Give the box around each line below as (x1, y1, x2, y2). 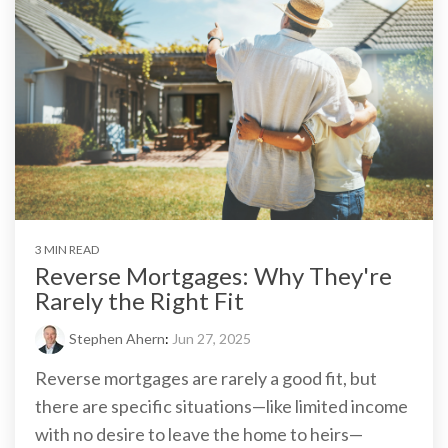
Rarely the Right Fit (35, 285, 244, 315)
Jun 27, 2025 (172, 329, 251, 347)
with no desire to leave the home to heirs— (35, 422, 363, 445)
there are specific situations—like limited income (35, 394, 408, 417)
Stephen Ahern (69, 329, 165, 347)
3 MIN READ (35, 241, 99, 257)
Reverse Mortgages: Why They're (35, 260, 392, 290)
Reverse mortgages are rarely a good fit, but (35, 366, 377, 389)
